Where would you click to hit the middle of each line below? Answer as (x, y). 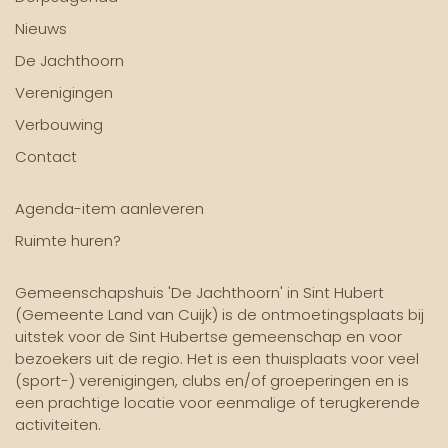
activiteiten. (58, 425)
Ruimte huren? (68, 241)
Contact (46, 157)
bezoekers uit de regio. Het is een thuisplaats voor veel (217, 359)
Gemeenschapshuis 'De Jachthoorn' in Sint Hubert (199, 293)
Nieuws (41, 29)
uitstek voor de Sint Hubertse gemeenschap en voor (208, 337)
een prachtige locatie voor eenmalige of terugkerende (217, 403)
